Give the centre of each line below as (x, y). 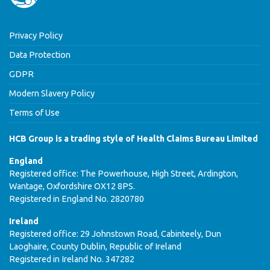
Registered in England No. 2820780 (77, 199)
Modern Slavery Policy (52, 93)
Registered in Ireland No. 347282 (72, 259)
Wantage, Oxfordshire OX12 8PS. (72, 186)
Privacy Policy (36, 35)
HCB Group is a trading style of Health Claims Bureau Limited (133, 138)
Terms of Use (34, 112)
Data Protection (40, 55)
